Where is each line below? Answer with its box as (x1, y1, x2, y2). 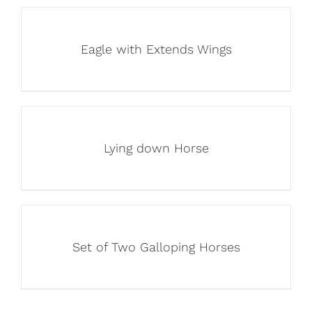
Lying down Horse (103, 141, 209, 156)
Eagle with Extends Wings (80, 42, 232, 57)
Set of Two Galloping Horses (72, 240, 240, 255)
